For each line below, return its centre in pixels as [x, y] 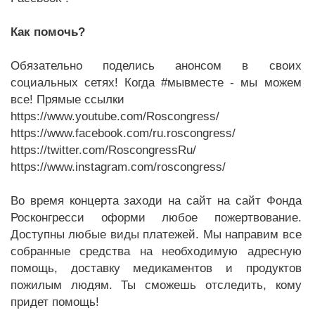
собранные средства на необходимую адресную [156, 251]
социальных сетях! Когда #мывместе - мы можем [156, 82]
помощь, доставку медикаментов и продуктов [156, 268]
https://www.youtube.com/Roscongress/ [115, 116]
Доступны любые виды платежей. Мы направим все [156, 234]
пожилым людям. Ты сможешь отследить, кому [156, 285]
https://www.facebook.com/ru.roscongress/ [123, 133]
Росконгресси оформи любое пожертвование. [156, 217]
